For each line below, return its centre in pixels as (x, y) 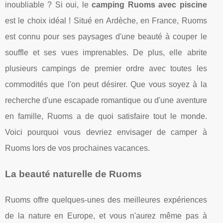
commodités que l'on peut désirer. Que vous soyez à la (106, 84)
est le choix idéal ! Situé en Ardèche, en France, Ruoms (106, 20)
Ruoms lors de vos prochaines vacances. (77, 148)
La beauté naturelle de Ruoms (73, 174)
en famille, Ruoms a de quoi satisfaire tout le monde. (106, 116)
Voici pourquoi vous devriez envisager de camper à (106, 132)
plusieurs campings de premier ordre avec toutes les (106, 68)
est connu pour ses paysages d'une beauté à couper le (106, 36)
